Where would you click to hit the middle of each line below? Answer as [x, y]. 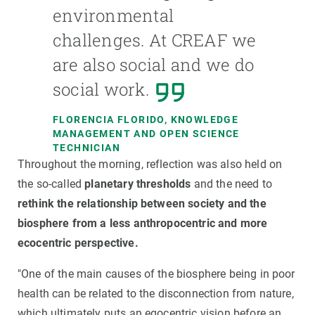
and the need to [232, 184]
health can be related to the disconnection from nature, [156, 294]
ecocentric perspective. [78, 243]
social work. [101, 90]
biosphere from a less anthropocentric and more [143, 224]
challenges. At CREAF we [155, 40]
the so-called [51, 184]
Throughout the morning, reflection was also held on [150, 165]
